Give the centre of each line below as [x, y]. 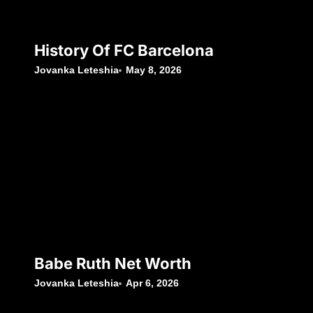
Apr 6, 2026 [153, 283]
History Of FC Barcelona [124, 51]
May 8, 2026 [154, 70]
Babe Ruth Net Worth [113, 264]
